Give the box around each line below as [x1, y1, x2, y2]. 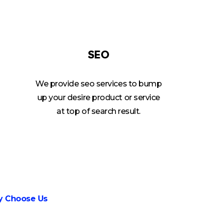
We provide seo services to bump [35, 79, 162, 89]
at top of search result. [56, 107, 140, 116]
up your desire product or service [37, 93, 160, 103]
